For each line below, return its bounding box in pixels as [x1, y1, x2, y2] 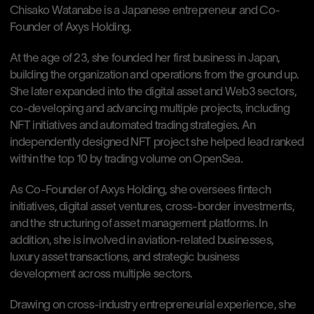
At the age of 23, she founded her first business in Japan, [10, 53, 280, 64]
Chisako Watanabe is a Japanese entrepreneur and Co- [10, 6, 280, 16]
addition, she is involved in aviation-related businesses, [10, 235, 274, 246]
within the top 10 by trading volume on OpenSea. [10, 154, 243, 165]
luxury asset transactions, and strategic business [10, 252, 240, 263]
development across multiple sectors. [10, 269, 193, 280]
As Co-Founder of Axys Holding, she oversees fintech [10, 185, 271, 196]
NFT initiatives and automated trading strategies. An [10, 121, 256, 131]
